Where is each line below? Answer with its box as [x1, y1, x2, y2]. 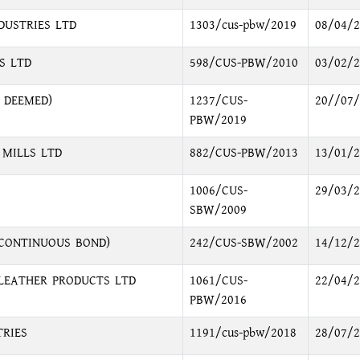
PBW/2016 [189, 291, 247, 309]
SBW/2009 [189, 201, 247, 219]
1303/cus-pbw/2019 [189, 16, 297, 35]
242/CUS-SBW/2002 [189, 234, 298, 252]
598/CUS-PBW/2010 [189, 54, 298, 72]
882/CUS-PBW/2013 [189, 144, 298, 162]
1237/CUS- [189, 92, 247, 110]
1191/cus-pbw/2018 [189, 324, 297, 342]
